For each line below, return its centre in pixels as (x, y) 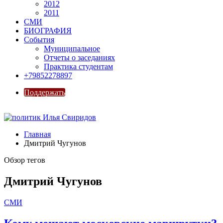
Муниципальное (72, 49)
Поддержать (45, 92)
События (39, 40)
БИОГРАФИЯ (48, 31)
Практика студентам (78, 66)
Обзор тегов (25, 160)
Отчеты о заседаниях (79, 57)
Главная (37, 134)
